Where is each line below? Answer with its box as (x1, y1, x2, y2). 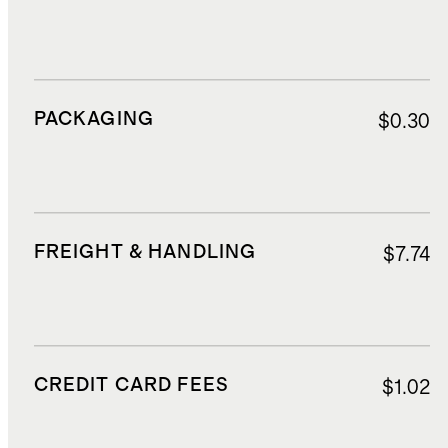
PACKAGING (33, 110, 154, 130)
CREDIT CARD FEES (33, 375, 230, 395)
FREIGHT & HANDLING (33, 243, 257, 263)
